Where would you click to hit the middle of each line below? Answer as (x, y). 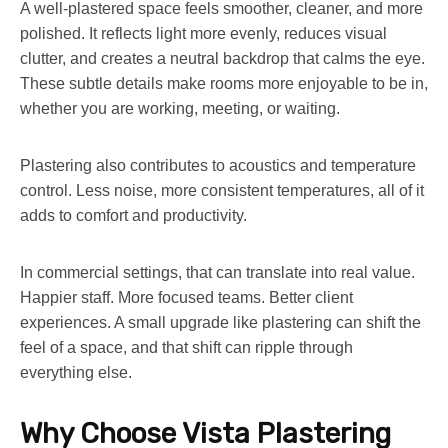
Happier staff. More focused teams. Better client (186, 297)
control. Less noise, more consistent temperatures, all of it (222, 190)
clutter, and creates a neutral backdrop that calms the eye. (222, 58)
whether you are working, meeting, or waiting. (180, 108)
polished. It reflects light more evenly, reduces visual (203, 33)
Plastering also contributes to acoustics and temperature (218, 165)
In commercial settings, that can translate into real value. (217, 272)
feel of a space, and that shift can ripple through (186, 347)
